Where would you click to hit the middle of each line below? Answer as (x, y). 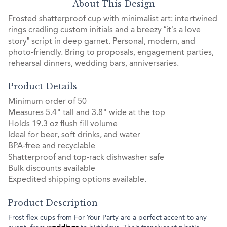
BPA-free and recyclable (52, 147)
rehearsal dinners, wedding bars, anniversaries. (93, 64)
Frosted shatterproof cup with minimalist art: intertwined (113, 19)
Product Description (53, 202)
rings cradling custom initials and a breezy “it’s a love (104, 30)
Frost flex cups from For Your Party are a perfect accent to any (107, 218)
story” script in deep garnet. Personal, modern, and (102, 41)
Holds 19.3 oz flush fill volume (63, 124)
